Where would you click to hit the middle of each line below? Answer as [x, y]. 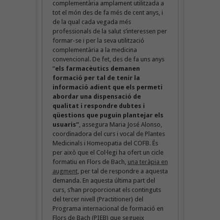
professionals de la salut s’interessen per [110, 31]
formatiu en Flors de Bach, [90, 162]
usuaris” [66, 124]
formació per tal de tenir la [96, 78]
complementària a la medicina [95, 50]
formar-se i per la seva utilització [98, 40]
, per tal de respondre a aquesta [123, 171]
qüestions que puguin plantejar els [108, 115]
